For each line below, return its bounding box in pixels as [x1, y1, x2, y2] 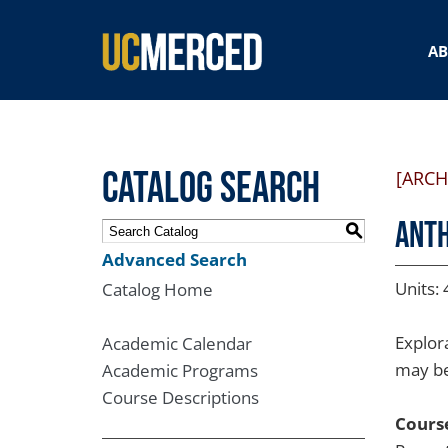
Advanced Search [102, 248, 247, 271]
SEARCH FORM [102, 11, 276, 62]
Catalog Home [102, 278, 213, 301]
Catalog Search [102, 163, 320, 215]
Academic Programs [102, 359, 258, 382]
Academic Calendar [102, 332, 252, 355]
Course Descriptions [102, 386, 259, 409]
